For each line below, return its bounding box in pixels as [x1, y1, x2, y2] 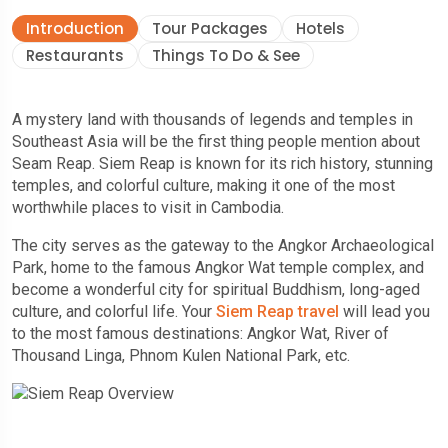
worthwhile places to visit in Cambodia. [12, 197, 284, 217]
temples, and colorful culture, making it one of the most [12, 175, 395, 195]
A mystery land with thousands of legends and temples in [12, 109, 413, 129]
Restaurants [26, 44, 124, 66]
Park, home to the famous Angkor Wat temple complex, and [12, 257, 424, 277]
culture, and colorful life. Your [12, 301, 216, 321]
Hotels [296, 17, 345, 39]
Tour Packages [152, 17, 268, 39]
